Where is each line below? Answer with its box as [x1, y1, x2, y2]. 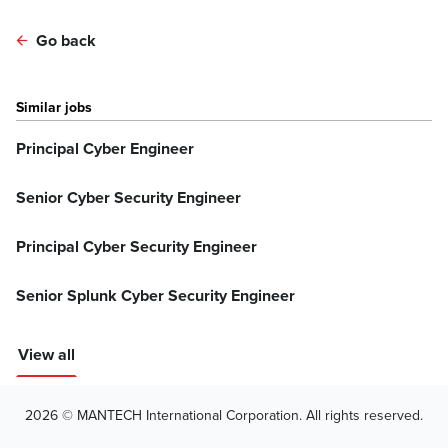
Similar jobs [16, 99, 92, 117]
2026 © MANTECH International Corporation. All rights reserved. [25, 407, 423, 425]
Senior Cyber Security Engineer [16, 188, 241, 209]
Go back [32, 31, 96, 52]
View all [18, 345, 75, 366]
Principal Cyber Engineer [16, 139, 194, 160]
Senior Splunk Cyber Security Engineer [16, 286, 295, 307]
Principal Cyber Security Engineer [16, 237, 257, 258]
